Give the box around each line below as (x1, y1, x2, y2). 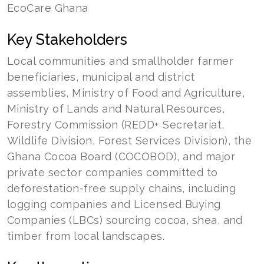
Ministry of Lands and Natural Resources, (7, 103, 225, 115)
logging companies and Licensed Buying (7, 198, 221, 210)
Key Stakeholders (7, 31, 127, 48)
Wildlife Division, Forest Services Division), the (7, 134, 252, 147)
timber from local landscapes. (7, 230, 165, 242)
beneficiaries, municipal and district (7, 71, 195, 83)
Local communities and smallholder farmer (7, 55, 234, 67)
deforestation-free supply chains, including (7, 182, 236, 194)
